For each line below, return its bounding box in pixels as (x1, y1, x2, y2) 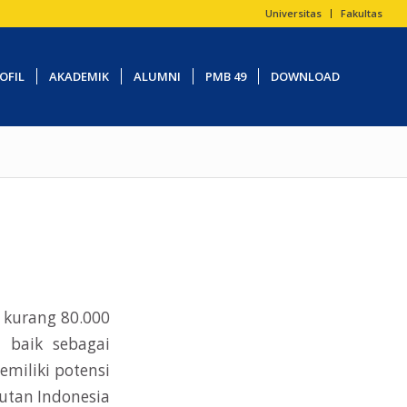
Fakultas (341, 6, 383, 20)
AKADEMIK (48, 68, 109, 84)
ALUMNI (133, 68, 181, 84)
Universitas (265, 6, 323, 20)
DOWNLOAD (270, 68, 340, 84)
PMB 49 (204, 68, 246, 84)
